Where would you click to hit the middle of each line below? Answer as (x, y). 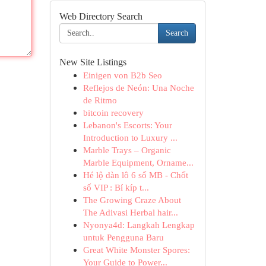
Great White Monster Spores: (136, 250)
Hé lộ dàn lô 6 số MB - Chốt (135, 175)
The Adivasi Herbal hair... (130, 212)
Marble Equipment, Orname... (138, 162)
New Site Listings (93, 62)
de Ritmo (100, 100)
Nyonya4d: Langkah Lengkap (139, 225)
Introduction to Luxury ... (130, 137)
